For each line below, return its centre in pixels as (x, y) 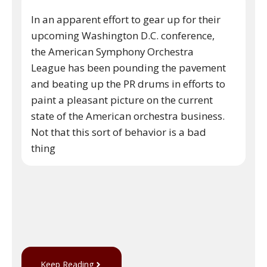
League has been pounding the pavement (128, 67)
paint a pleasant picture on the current (122, 100)
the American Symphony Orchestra (112, 51)
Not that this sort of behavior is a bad (119, 132)
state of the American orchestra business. (128, 116)
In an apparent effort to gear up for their (126, 19)
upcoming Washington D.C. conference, (123, 35)
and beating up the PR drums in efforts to (128, 83)
